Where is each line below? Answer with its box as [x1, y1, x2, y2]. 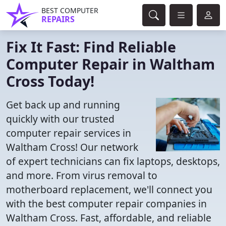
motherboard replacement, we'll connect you [6, 183, 212, 196]
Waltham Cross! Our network [6, 140, 138, 154]
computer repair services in [6, 126, 131, 140]
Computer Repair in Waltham [6, 54, 215, 74]
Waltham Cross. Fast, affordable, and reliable [6, 211, 211, 224]
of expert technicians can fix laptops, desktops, [6, 154, 220, 168]
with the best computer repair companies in [6, 197, 207, 210]
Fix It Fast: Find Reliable [6, 37, 176, 56]
